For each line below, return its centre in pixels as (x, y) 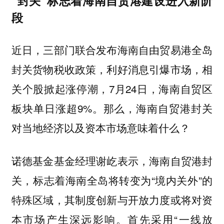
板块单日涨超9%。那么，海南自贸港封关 (112, 108)
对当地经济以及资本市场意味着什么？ (100, 127)
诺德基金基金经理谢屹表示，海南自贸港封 (112, 161)
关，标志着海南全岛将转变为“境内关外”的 (112, 180)
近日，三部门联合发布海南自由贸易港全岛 (112, 49)
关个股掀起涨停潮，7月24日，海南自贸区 (112, 88)
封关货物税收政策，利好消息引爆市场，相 (112, 69)
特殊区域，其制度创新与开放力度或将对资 (112, 200)
